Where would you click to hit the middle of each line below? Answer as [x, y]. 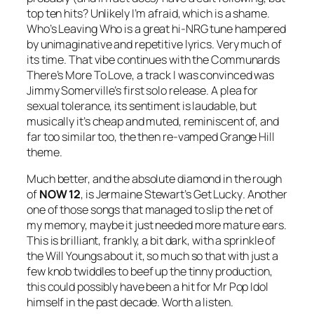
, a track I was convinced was [203, 75]
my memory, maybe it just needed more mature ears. [157, 225]
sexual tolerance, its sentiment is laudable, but [142, 105]
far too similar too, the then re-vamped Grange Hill [151, 136]
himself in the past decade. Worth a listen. [130, 302]
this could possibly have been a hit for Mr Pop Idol [148, 287]
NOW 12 [60, 194]
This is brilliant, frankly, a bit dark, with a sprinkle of [151, 241]
